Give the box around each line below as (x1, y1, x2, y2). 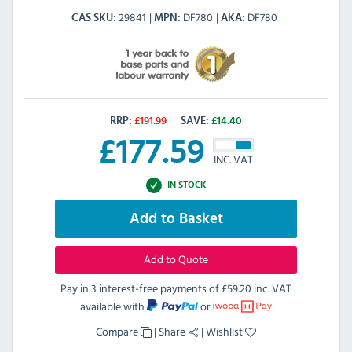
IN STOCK (167, 180, 207, 190)
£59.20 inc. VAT (222, 279, 291, 296)
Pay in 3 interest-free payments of (60, 279, 222, 296)
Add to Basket (129, 211, 223, 226)
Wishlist (206, 322, 245, 339)
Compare (96, 322, 141, 339)
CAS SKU (71, 13, 114, 24)
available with (80, 297, 147, 314)
